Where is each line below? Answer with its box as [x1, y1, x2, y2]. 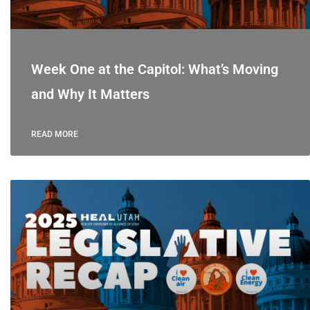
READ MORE [30, 129, 78, 139]
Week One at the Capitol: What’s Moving [30, 60, 278, 77]
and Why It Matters [30, 85, 149, 102]
